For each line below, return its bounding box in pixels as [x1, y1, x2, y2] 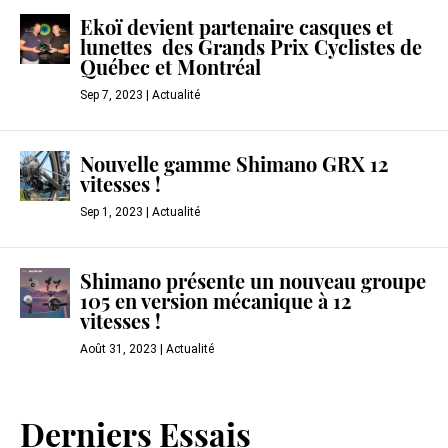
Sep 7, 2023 [80, 88, 143, 103]
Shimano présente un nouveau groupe [80, 274, 426, 295]
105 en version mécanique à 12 [80, 294, 351, 315]
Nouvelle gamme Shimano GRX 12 [80, 157, 388, 178]
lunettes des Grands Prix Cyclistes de [80, 40, 422, 61]
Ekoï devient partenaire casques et [80, 20, 393, 41]
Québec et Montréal [80, 60, 261, 81]
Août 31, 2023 [80, 342, 157, 357]
